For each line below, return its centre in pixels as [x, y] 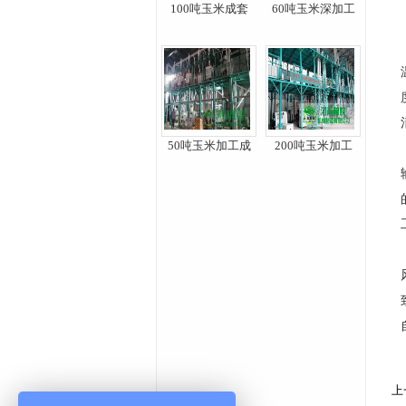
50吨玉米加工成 [209, 145]
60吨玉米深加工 [313, 9]
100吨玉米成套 [209, 9]
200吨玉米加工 [313, 145]
